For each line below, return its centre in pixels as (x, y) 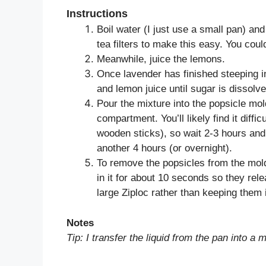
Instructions (97, 14)
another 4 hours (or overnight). (164, 148)
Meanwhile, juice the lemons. (161, 59)
